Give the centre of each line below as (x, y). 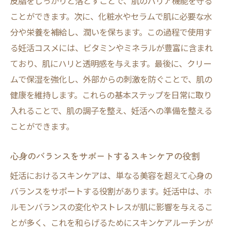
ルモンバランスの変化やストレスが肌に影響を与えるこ (111, 207)
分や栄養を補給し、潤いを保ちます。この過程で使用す (111, 32)
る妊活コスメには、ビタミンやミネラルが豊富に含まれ (111, 48)
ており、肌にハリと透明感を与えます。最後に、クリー (111, 63)
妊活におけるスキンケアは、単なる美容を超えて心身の (111, 175)
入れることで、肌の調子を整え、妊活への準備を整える (111, 110)
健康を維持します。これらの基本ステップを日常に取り (111, 95)
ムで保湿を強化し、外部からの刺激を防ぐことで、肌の (111, 79)
